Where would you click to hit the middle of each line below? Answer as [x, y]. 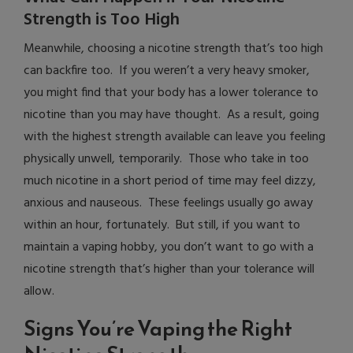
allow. [39, 292]
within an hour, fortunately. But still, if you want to [162, 226]
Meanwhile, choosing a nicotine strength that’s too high [173, 49]
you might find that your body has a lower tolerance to [171, 93]
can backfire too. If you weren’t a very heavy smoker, [167, 71]
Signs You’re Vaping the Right [158, 329]
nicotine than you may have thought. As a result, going [171, 115]
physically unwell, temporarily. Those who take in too [166, 160]
